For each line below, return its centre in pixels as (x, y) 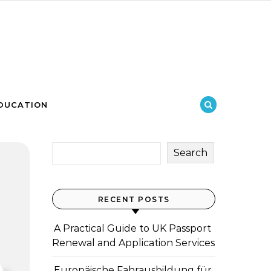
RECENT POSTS (134, 199)
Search (191, 152)
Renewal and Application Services (133, 243)
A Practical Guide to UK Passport (132, 228)
